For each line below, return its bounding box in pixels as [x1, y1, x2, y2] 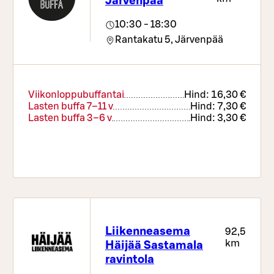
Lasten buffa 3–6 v [28, 113, 113, 124]
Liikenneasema [105, 225, 190, 237]
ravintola [105, 253, 154, 265]
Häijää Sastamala [105, 239, 203, 251]
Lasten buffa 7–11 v [28, 102, 114, 112]
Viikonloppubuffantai [28, 90, 125, 100]
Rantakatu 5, [114, 35, 173, 45]
